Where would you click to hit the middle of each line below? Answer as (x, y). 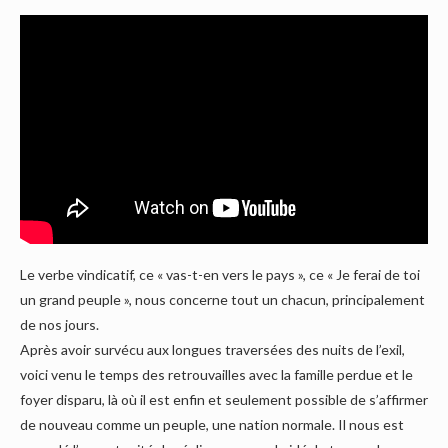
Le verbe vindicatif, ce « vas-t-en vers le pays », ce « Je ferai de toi (220, 274)
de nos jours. (59, 324)
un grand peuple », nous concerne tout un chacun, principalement (222, 299)
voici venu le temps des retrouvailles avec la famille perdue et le (216, 374)
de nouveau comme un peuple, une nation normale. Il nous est (212, 424)
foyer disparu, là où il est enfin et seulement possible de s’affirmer (224, 399)
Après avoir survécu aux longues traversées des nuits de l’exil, (212, 349)
